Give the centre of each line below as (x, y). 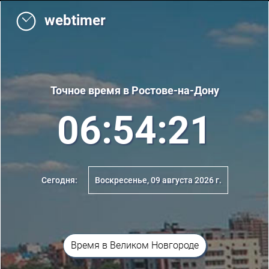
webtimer (71, 20)
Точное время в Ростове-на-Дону (134, 90)
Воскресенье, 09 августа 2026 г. (158, 180)
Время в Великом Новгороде (134, 245)
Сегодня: (60, 180)
